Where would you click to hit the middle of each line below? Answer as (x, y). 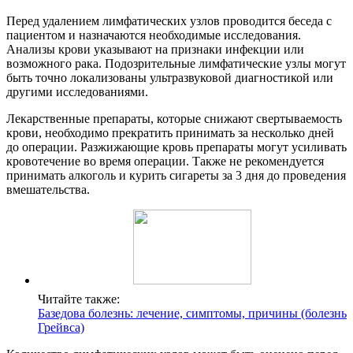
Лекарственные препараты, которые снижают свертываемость (174, 119)
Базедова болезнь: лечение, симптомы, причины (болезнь (192, 314)
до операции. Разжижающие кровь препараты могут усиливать (176, 147)
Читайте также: (79, 299)
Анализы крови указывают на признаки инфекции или (155, 50)
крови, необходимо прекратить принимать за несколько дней (170, 133)
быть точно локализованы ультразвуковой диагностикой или (170, 78)
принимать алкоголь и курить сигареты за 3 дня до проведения (176, 176)
